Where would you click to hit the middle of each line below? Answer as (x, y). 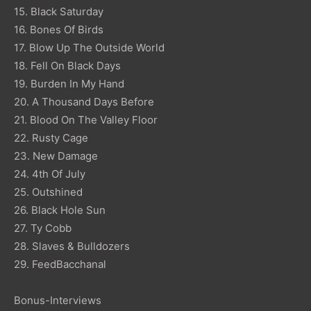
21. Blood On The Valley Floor (86, 119)
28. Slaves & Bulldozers (72, 246)
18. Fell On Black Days (67, 65)
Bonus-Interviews (58, 300)
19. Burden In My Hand (69, 83)
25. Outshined (48, 192)
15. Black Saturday (59, 11)
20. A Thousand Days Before (84, 101)
